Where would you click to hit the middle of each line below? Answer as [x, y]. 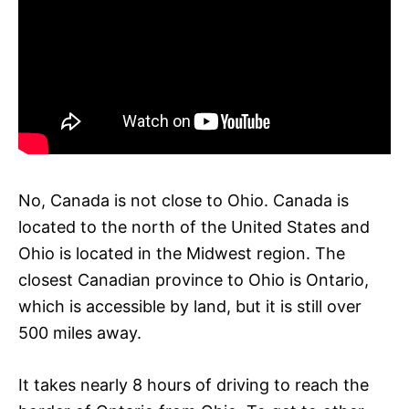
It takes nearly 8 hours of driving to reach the [194, 384]
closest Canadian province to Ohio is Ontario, [194, 279]
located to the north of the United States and [194, 226]
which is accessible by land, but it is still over [190, 306]
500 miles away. [80, 332]
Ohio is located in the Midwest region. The [182, 253]
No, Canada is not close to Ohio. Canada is [184, 200]
